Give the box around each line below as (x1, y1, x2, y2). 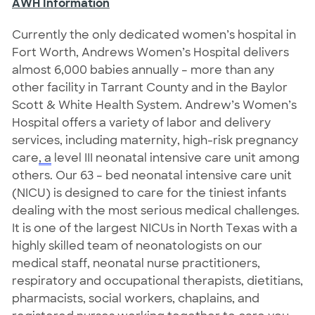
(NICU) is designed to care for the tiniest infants (11, 185, 286, 200)
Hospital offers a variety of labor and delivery (11, 115, 271, 130)
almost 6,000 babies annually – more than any (11, 62, 274, 77)
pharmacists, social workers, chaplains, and (11, 290, 259, 306)
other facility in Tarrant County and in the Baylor (11, 79, 288, 95)
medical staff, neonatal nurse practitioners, (11, 255, 260, 271)
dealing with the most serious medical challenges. (11, 202, 300, 218)
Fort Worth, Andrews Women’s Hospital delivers (11, 44, 289, 60)
